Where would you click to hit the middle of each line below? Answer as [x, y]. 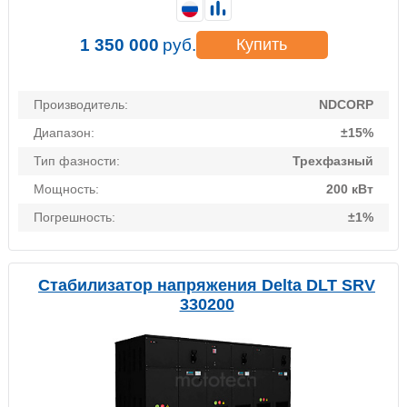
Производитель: [81, 105]
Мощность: [66, 189]
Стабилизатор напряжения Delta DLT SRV [207, 286]
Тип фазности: [77, 161]
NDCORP [346, 105]
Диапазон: [64, 133]
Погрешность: [74, 218]
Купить [262, 45]
